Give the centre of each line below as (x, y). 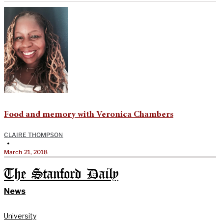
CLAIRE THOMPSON (34, 135)
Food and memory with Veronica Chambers (89, 115)
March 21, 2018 (26, 152)
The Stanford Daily (61, 174)
